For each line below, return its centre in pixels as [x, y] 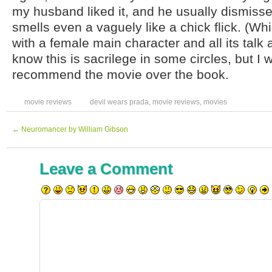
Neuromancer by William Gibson [74, 129]
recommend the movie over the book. [121, 74]
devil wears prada [119, 102]
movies [215, 102]
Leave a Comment [106, 169]
